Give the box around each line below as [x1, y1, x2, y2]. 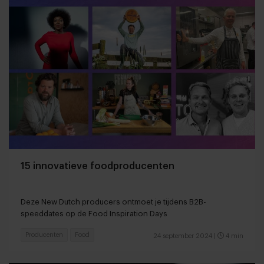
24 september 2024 [153, 232, 212, 239]
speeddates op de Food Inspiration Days [21, 209, 167, 217]
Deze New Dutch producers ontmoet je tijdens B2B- [21, 197, 206, 206]
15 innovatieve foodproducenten [21, 161, 174, 171]
